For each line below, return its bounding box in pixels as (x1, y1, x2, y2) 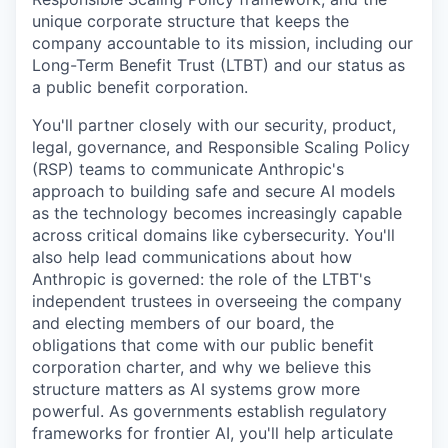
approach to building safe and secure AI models (32, 181, 395, 202)
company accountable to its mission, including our (32, 33, 413, 54)
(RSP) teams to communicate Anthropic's (32, 159, 344, 180)
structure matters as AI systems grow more (32, 379, 360, 400)
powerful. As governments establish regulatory (32, 401, 387, 422)
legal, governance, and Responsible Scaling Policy (32, 137, 410, 158)
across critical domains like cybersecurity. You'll (32, 225, 395, 246)
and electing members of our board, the (32, 313, 334, 334)
